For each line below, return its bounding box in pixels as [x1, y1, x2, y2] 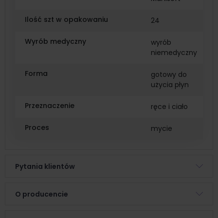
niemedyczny [151, 48, 197, 58]
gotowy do [151, 70, 187, 80]
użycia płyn [151, 80, 189, 90]
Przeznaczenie [25, 101, 74, 111]
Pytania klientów [15, 161, 75, 171]
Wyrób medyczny [25, 36, 86, 47]
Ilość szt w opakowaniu [25, 15, 108, 25]
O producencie [15, 189, 68, 199]
